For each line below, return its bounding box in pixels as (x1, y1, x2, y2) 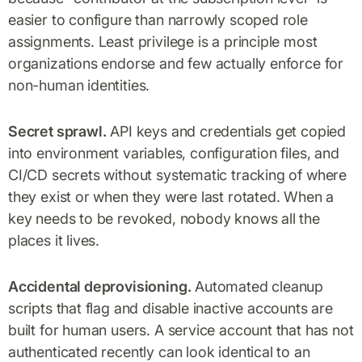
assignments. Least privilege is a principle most (8, 32, 318, 50)
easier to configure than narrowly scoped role (8, 11, 308, 28)
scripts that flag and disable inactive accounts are (8, 299, 333, 317)
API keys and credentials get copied (106, 122, 347, 140)
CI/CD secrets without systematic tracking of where (8, 166, 347, 183)
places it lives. (8, 231, 100, 249)
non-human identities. (8, 76, 150, 94)
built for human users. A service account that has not (8, 321, 354, 339)
